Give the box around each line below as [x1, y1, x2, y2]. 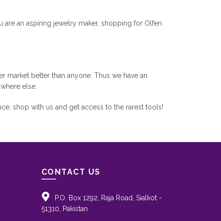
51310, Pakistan [41, 205, 88, 213]
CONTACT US [41, 167, 101, 177]
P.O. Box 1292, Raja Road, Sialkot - [54, 194, 162, 202]
